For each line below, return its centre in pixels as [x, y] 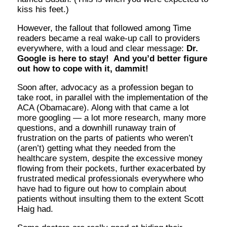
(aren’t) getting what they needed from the [97, 148]
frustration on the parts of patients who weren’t [105, 138]
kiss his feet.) [43, 9]
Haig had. [35, 209]
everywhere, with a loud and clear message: [102, 48]
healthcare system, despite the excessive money [110, 158]
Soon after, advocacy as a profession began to [105, 87]
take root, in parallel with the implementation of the [113, 97]
